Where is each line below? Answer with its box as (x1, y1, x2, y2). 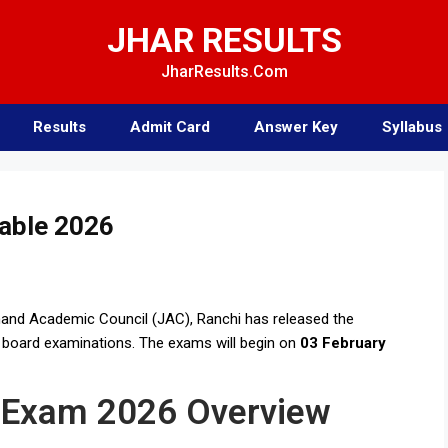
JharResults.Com (160, 62, 288, 81)
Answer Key (254, 118, 338, 136)
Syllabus (382, 118, 442, 136)
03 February (300, 334, 386, 353)
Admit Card (130, 118, 210, 136)
